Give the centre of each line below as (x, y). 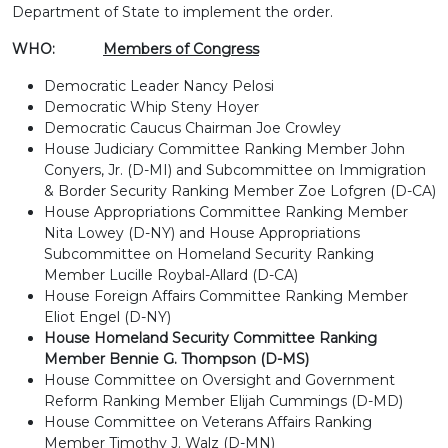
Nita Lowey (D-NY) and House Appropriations (202, 233)
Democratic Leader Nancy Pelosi (159, 86)
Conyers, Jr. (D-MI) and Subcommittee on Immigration (235, 170)
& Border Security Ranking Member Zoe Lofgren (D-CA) (240, 191)
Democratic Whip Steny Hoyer (151, 107)
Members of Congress (181, 49)
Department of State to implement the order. (172, 12)
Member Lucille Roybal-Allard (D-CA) (171, 275)
